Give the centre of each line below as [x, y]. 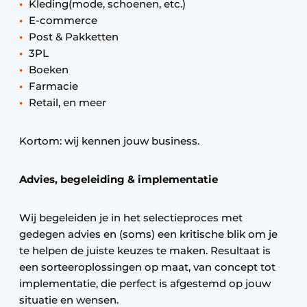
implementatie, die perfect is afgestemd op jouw [145, 283]
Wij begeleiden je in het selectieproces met [131, 218]
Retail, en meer [67, 102]
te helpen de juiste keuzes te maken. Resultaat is [145, 250]
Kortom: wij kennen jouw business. [109, 141]
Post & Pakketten [74, 37]
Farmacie [53, 86]
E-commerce [63, 20]
